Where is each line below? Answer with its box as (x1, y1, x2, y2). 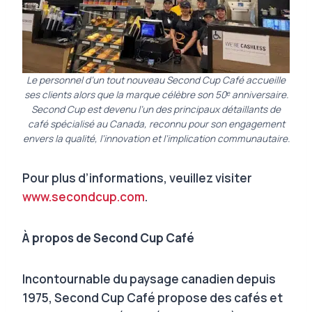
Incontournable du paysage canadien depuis (22, 270, 276, 287)
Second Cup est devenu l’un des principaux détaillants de (31, 102, 281, 116)
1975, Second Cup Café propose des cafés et (22, 289, 283, 306)
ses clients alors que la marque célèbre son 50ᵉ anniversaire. (24, 88, 288, 101)
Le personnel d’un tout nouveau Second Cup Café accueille (26, 73, 286, 86)
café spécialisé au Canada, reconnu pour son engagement (27, 117, 285, 130)
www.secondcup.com (22, 188, 145, 205)
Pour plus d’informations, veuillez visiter (22, 169, 252, 186)
